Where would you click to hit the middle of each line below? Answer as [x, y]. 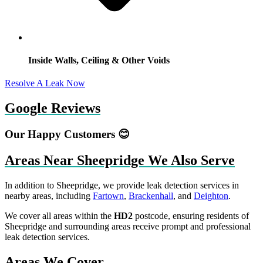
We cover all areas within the [59, 215]
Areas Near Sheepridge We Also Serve [120, 160]
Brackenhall [151, 195]
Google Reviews [53, 108]
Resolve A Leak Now [45, 83]
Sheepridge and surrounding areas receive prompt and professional [128, 226]
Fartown [108, 195]
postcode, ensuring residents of [191, 215]
